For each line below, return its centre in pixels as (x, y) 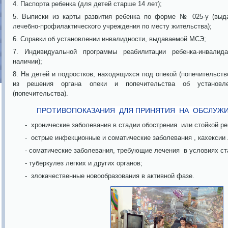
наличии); (27, 61)
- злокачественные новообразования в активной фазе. (104, 176)
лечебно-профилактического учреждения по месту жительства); (112, 26)
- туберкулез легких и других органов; (78, 163)
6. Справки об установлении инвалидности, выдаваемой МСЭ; (109, 39)
